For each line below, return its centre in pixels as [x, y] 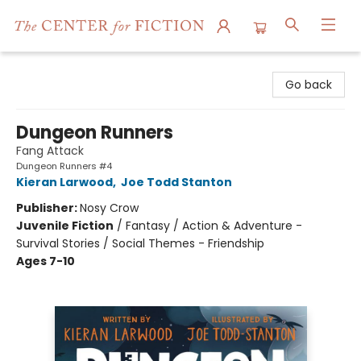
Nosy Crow [109, 208]
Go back [309, 85]
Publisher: [48, 208]
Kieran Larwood [64, 182]
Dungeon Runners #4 [64, 166]
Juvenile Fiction [65, 226]
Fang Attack [50, 151]
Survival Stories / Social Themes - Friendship [140, 243]
